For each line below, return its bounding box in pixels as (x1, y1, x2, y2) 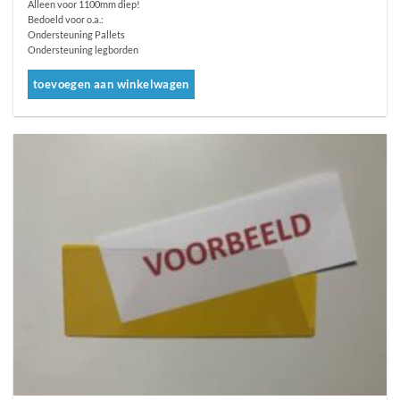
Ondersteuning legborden (28, 44, 139, 56)
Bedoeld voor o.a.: (28, 13, 104, 26)
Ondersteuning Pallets (28, 29, 126, 41)
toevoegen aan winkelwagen (33, 77, 189, 92)
